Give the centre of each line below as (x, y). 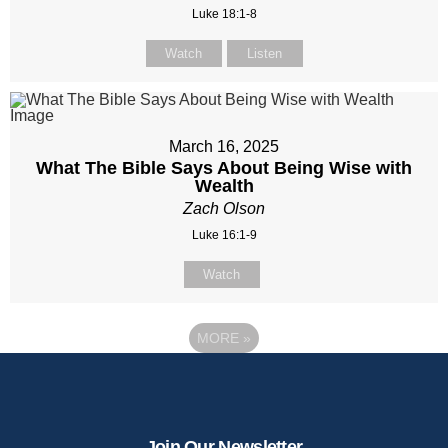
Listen (264, 54)
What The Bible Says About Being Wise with (224, 168)
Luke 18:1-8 (224, 14)
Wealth (224, 186)
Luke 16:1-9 (224, 235)
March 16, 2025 (224, 147)
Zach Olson (224, 209)
